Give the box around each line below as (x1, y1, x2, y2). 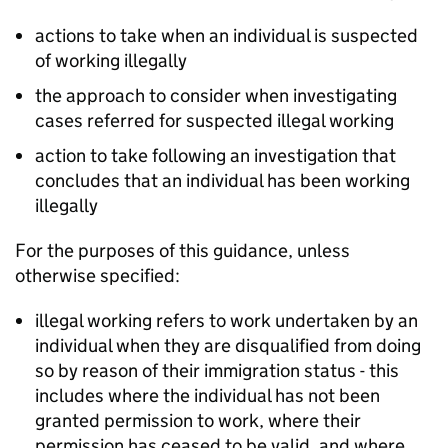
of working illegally (35, 49, 187, 73)
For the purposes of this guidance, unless (15, 239, 350, 263)
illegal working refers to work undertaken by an (35, 309, 418, 333)
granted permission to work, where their (35, 409, 361, 433)
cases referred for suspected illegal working (35, 109, 394, 133)
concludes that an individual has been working (35, 169, 410, 193)
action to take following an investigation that (35, 144, 396, 168)
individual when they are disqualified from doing (35, 334, 421, 358)
